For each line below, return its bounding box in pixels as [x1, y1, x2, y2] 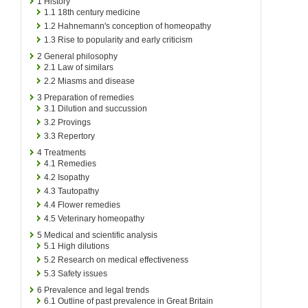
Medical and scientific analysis [44, 230, 157, 240]
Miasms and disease [58, 76, 135, 86]
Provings [58, 117, 91, 127]
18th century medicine [58, 7, 140, 17]
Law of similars [58, 62, 113, 72]
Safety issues [58, 268, 107, 278]
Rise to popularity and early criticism [58, 34, 192, 45]
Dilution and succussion [58, 103, 147, 113]
